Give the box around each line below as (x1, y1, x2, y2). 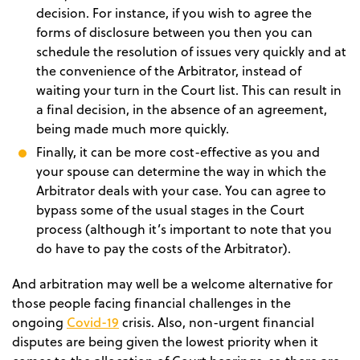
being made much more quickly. (36, 119, 229, 137)
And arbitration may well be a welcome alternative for (12, 274, 333, 292)
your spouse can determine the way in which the (36, 162, 326, 180)
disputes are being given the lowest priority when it (12, 332, 318, 350)
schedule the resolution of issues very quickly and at (36, 42, 346, 60)
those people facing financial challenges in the (12, 293, 291, 312)
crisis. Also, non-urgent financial (119, 313, 314, 331)
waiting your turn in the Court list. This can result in (36, 80, 342, 99)
